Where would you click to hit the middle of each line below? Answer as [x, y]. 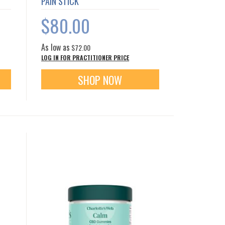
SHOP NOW [100, 80]
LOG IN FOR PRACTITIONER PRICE [85, 58]
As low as [56, 47]
